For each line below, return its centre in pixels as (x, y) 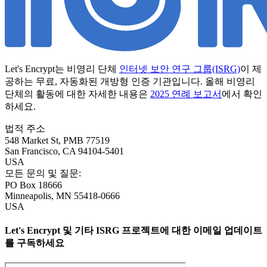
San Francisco (31, 151)
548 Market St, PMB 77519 (57, 140)
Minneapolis (28, 195)
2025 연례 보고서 (186, 94)
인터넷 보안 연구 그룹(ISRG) (180, 69)
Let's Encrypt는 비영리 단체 (62, 69)
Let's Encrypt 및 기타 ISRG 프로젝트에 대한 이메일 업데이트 (133, 231)
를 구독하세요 (35, 243)
